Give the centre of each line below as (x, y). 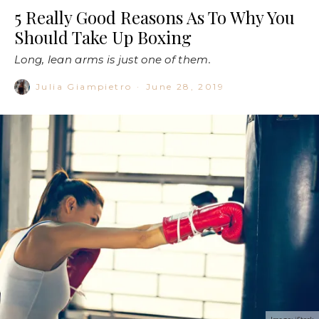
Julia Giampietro (84, 87)
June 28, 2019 (185, 87)
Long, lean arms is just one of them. (113, 60)
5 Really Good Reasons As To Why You (155, 17)
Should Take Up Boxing (103, 37)
